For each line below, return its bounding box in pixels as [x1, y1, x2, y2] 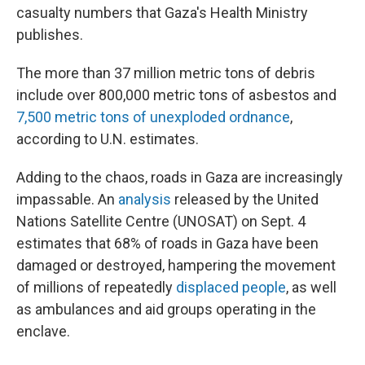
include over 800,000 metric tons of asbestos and [16, 86, 336, 103]
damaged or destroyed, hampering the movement [16, 257, 336, 274]
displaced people [176, 279, 286, 296]
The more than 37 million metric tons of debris [16, 64, 315, 81]
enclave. [16, 323, 70, 340]
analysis [118, 191, 171, 208]
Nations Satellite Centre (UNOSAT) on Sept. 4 [16, 213, 306, 230]
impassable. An [16, 191, 118, 208]
